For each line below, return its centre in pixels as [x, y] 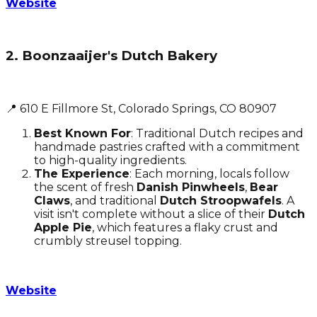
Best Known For [82, 134]
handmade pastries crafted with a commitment [167, 147]
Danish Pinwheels [191, 188]
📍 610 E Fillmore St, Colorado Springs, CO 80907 [141, 109]
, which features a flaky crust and [185, 228]
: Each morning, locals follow [209, 174]
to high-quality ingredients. [110, 161]
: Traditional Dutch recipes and [217, 134]
